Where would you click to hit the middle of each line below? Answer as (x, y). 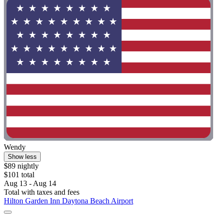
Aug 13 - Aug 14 (30, 184)
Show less (22, 157)
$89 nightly (21, 166)
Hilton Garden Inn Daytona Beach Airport (69, 201)
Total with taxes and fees (42, 192)
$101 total (19, 175)
